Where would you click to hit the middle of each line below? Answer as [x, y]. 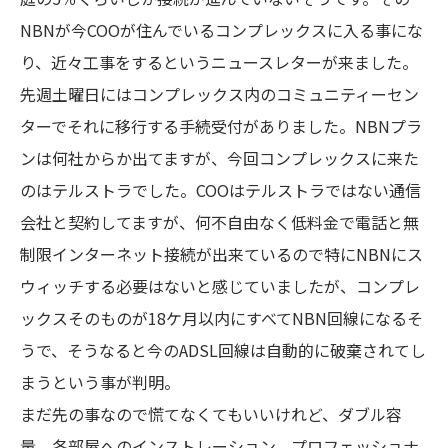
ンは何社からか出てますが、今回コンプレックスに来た [219, 158]
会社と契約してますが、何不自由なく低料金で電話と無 [219, 222]
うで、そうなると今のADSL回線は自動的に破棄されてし [223, 350]
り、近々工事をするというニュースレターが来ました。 [219, 62]
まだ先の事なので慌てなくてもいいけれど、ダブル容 [211, 414]
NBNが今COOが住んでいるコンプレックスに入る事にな [221, 30]
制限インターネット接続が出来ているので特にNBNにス [221, 254]
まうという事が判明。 [100, 382]
